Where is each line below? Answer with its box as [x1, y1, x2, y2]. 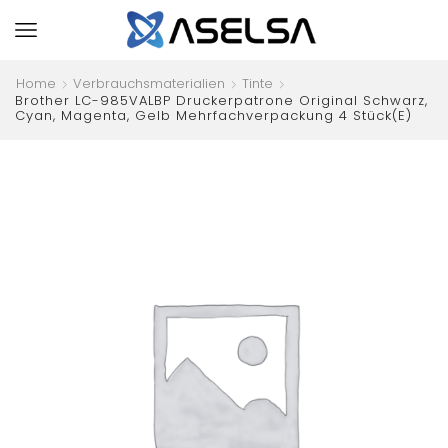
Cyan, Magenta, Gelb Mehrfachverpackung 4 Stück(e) [15, 106, 412, 125]
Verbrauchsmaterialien [73, 74, 225, 93]
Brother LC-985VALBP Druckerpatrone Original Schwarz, [15, 91, 428, 110]
